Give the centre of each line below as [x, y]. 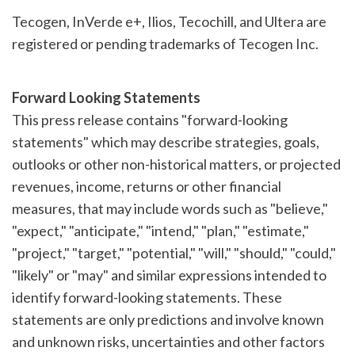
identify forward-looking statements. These [147, 297]
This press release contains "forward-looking [150, 119]
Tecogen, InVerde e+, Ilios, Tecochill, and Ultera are [169, 21]
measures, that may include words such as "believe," [170, 208]
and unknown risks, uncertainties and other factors [168, 341]
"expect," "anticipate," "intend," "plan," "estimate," [160, 230]
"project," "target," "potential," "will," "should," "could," [174, 252]
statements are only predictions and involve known [168, 319]
